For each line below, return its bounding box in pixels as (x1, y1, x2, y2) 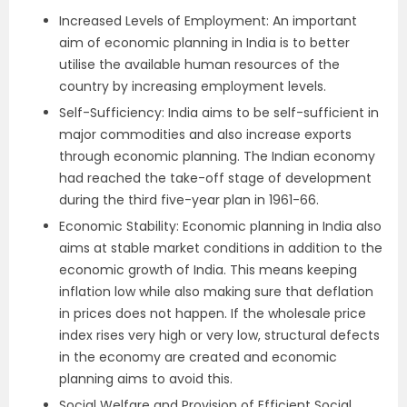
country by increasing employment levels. (59, 76, 326, 95)
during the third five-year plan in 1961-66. (59, 190, 319, 209)
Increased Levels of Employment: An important (59, 11, 357, 30)
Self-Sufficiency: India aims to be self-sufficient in (59, 103, 379, 122)
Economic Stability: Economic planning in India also (59, 216, 382, 235)
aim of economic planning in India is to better (59, 33, 350, 52)
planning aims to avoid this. (59, 369, 233, 388)
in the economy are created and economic (59, 347, 337, 366)
